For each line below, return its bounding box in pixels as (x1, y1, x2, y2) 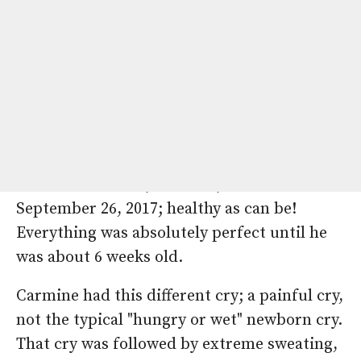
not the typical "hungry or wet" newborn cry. (16, 310, 342, 331)
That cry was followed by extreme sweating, (16, 334, 338, 355)
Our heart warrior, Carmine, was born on (16, 175, 315, 196)
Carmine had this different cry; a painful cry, (16, 286, 343, 307)
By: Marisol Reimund (16, 136, 168, 157)
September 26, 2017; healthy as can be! (16, 199, 297, 220)
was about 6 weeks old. (16, 247, 187, 268)
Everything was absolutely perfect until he (16, 223, 327, 244)
